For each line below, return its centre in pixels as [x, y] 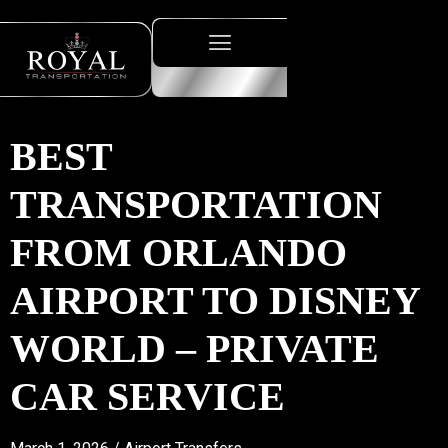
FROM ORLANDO [178, 253]
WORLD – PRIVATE [194, 349]
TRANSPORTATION [196, 205]
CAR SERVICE [147, 397]
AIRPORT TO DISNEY [215, 301]
